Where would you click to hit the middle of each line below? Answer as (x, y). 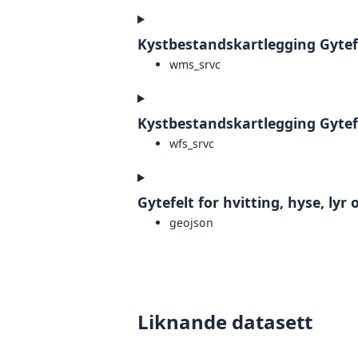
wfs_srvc (192, 143)
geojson (191, 222)
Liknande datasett (225, 321)
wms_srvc (195, 64)
